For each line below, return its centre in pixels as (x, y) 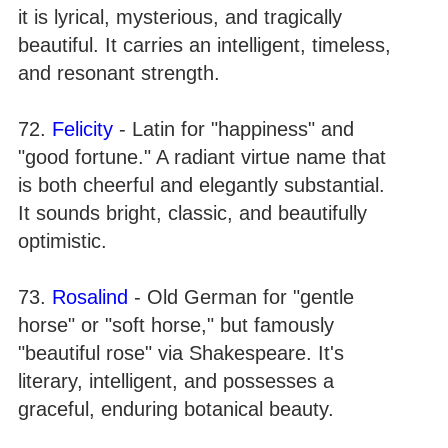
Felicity (82, 129)
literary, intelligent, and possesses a (176, 381)
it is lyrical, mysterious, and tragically (180, 17)
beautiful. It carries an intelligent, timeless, (204, 45)
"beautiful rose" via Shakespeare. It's (181, 353)
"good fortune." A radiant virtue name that (202, 157)
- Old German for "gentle (241, 297)
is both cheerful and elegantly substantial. (201, 185)
